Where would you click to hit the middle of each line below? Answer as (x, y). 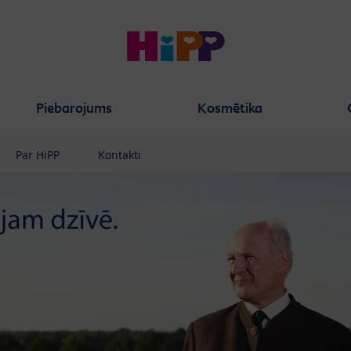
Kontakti (119, 155)
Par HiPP (38, 155)
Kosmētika (230, 108)
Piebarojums (74, 108)
